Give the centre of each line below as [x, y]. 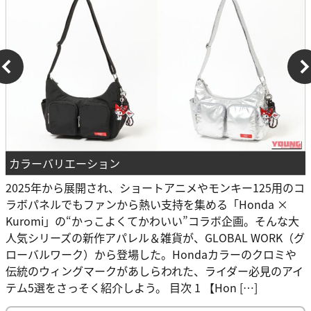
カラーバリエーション [65, 163]
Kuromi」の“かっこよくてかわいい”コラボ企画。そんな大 [152, 220]
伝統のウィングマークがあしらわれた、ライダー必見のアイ [154, 270]
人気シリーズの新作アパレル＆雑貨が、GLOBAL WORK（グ [155, 237]
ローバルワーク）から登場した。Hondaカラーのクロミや [151, 254]
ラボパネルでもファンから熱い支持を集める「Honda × [147, 204]
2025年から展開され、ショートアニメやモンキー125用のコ [155, 187]
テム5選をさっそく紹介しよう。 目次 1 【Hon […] [132, 287]
